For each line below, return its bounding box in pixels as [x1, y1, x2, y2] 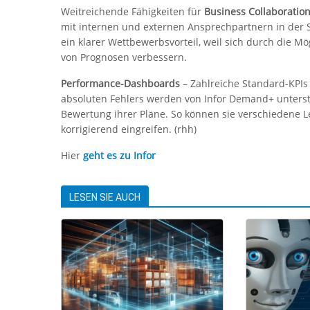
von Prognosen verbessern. [61, 51, 187, 64]
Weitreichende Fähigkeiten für [61, 5, 204, 19]
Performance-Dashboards [61, 77, 180, 91]
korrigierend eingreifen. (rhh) [61, 122, 197, 136]
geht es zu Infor [83, 149, 156, 163]
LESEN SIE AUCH [69, 192, 140, 203]
